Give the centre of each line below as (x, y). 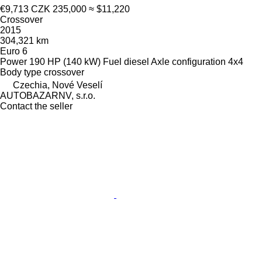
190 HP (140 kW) (65, 61)
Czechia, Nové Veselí (58, 85)
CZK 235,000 (59, 9)
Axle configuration (188, 61)
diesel (137, 61)
